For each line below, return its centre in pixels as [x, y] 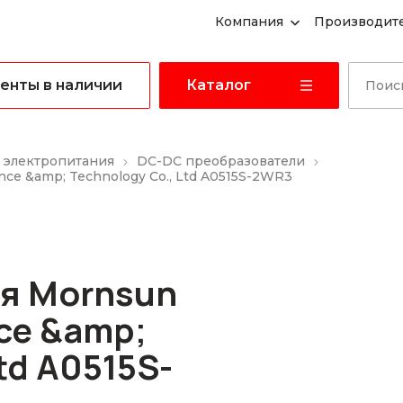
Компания [250, 22]
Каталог [219, 85]
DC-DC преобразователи [221, 161]
